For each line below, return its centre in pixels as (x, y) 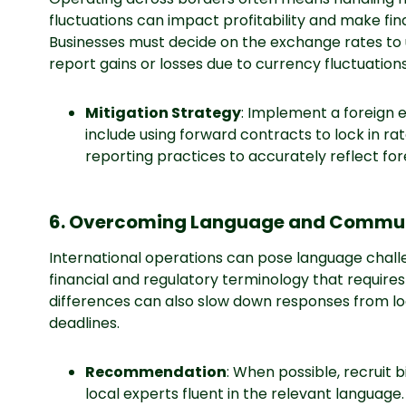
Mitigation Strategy (163, 113)
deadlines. (84, 323)
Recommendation (155, 372)
